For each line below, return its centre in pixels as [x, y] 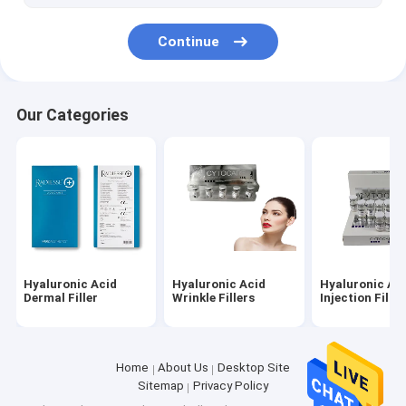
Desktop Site [253, 368]
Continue [189, 41]
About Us [183, 368]
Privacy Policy [230, 386]
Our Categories [72, 115]
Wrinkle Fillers [213, 297]
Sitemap [161, 386]
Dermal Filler [61, 297]
